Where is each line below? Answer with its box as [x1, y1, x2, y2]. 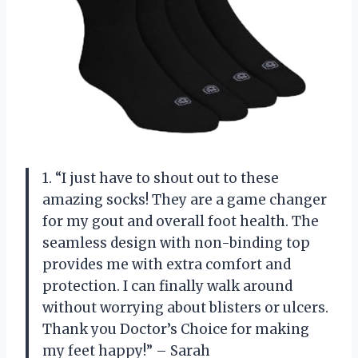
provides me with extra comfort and [42, 255, 291, 273]
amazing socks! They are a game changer [42, 190, 327, 209]
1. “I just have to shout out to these [42, 169, 279, 187]
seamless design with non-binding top [42, 233, 310, 252]
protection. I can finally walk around [42, 276, 292, 295]
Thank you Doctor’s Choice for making [42, 320, 309, 338]
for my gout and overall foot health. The [42, 212, 319, 230]
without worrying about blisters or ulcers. [42, 298, 328, 316]
